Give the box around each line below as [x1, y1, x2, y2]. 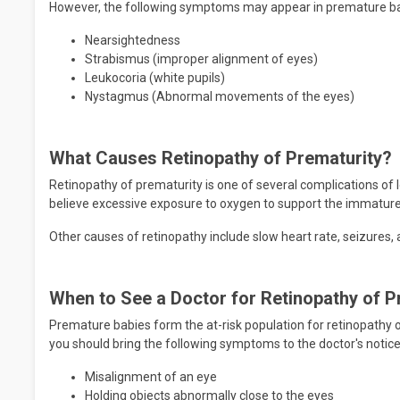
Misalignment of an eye [85, 370, 217, 384]
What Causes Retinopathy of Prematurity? [49, 147, 392, 169]
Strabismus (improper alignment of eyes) [85, 52, 318, 66]
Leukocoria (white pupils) [85, 71, 225, 85]
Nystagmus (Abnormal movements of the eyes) [85, 89, 354, 104]
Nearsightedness [85, 33, 180, 47]
